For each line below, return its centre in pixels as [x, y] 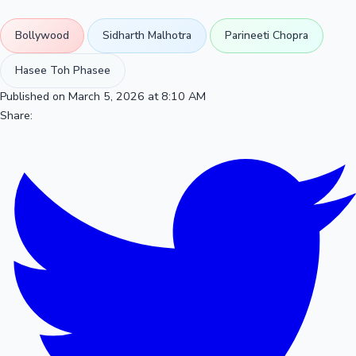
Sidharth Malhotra [147, 35]
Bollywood [42, 35]
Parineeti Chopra [267, 35]
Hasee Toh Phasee [63, 70]
